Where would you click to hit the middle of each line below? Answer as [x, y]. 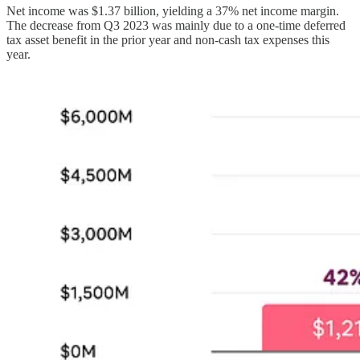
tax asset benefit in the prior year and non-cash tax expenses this [168, 39]
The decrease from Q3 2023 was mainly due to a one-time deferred [176, 25]
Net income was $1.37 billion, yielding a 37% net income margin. [173, 10]
